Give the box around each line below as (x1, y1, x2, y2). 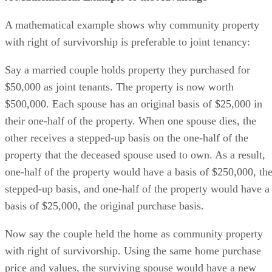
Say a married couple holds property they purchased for (5, 64, 250, 76)
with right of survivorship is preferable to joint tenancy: (5, 36, 250, 48)
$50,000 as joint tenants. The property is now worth (5, 81, 234, 93)
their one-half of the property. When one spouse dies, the (5, 115, 256, 127)
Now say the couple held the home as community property (5, 228, 263, 240)
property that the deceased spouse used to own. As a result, (5, 149, 265, 161)
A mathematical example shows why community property (5, 19, 259, 31)
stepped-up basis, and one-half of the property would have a (5, 183, 270, 195)
